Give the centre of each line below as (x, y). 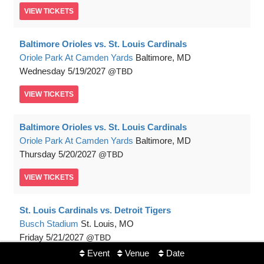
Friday (32, 237)
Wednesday (42, 71)
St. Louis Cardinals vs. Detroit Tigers (95, 210)
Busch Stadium (49, 224)
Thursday (38, 154)
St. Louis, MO (107, 224)
